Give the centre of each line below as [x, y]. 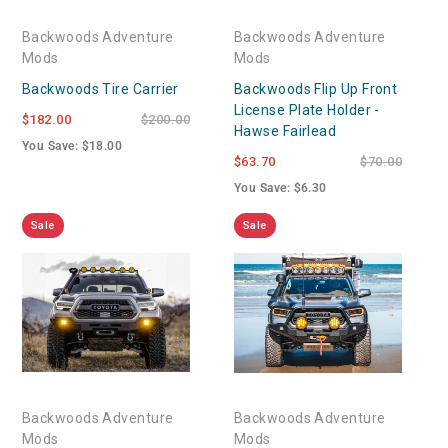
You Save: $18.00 [72, 145]
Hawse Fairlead [285, 130]
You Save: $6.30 [280, 187]
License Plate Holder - [307, 109]
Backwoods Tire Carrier [100, 88]
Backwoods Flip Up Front [316, 88]
